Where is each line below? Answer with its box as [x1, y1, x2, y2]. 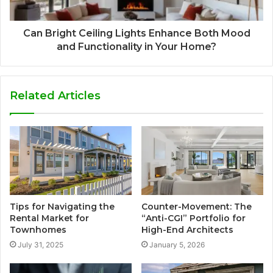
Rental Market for [10, 213, 89, 224]
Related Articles [10, 89, 101, 103]
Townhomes [10, 224, 66, 236]
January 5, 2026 [149, 240, 205, 250]
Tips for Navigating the [10, 201, 115, 213]
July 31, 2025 [18, 240, 63, 250]
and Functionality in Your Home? [57, 41, 216, 53]
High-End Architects [141, 224, 233, 236]
